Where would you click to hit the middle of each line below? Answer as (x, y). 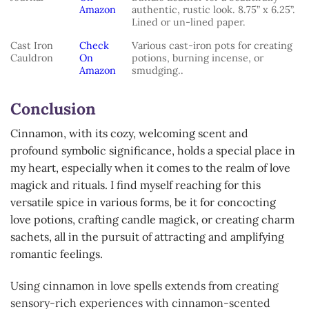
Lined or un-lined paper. (190, 22)
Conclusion (53, 108)
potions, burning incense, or (198, 58)
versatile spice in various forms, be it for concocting (143, 202)
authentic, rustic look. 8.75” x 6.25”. (213, 9)
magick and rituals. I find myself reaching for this (136, 185)
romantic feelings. (57, 254)
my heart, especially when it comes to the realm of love (150, 168)
